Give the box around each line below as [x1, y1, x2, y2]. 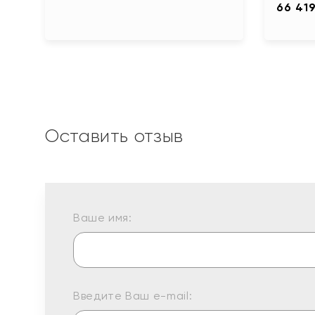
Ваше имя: [73, 210, 132, 224]
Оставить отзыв [45, 124, 184, 146]
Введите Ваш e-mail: [73, 288, 193, 302]
